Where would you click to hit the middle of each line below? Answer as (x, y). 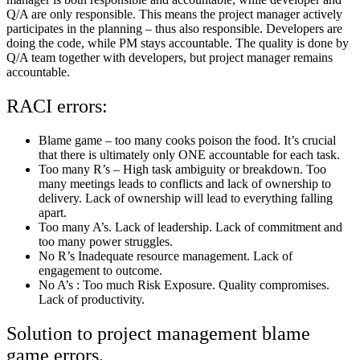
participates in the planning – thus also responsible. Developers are (174, 28)
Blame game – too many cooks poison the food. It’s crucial (187, 140)
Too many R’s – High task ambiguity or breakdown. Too (182, 169)
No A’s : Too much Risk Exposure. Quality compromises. (184, 284)
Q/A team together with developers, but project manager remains (170, 57)
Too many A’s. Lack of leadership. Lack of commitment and (190, 227)
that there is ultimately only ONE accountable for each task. (191, 154)
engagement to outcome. (102, 270)
